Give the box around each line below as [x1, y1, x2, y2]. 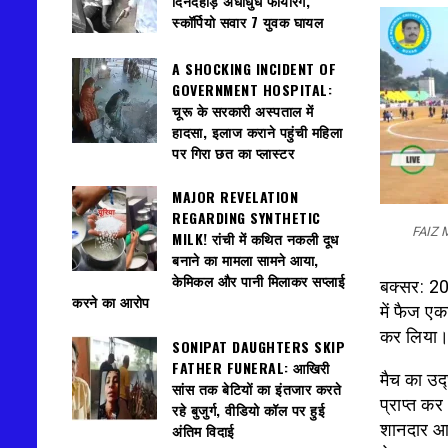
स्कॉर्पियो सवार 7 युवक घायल [172, 10, 323, 32]
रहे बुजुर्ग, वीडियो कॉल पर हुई [172, 398, 325, 420]
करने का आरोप [72, 291, 150, 313]
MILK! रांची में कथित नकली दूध [172, 228, 339, 250]
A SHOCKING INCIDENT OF [172, 57, 336, 79]
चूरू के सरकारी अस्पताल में [172, 99, 314, 121]
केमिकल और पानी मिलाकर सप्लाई [172, 270, 345, 292]
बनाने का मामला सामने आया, [172, 249, 319, 271]
